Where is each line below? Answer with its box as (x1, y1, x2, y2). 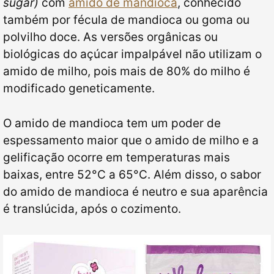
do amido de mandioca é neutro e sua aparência (3, 184, 268, 199)
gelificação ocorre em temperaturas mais (3, 150, 230, 165)
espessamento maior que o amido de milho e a (3, 133, 259, 147)
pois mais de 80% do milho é (94, 64, 250, 78)
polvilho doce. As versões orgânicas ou (3, 30, 218, 44)
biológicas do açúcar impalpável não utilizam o (3, 47, 262, 61)
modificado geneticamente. (3, 81, 158, 95)
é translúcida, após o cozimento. (3, 201, 181, 216)
